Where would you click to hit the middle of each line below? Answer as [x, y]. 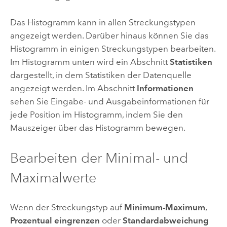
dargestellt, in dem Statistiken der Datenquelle [101, 75]
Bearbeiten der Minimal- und [99, 158]
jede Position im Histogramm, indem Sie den [96, 115]
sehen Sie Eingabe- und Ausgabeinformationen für [109, 102]
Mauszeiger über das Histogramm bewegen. [98, 128]
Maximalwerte [53, 177]
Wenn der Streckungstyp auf [67, 207]
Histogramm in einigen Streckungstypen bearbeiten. [112, 49]
